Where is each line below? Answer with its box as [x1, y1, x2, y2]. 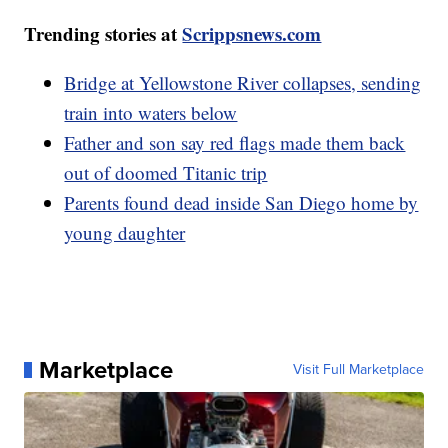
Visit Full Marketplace [292, 358, 424, 380]
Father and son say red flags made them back [64, 129, 406, 155]
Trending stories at [24, 19, 183, 47]
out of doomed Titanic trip [64, 159, 268, 185]
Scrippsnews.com [182, 19, 322, 47]
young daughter [64, 219, 186, 245]
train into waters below [64, 99, 238, 125]
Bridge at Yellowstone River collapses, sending [64, 69, 422, 95]
